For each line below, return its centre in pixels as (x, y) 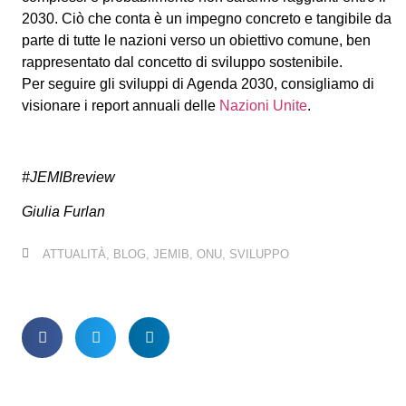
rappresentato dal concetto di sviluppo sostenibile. (182, 63)
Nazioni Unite (263, 106)
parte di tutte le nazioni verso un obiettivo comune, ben (196, 41)
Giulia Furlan (63, 212)
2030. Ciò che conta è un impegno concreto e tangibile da (207, 19)
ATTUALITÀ (74, 254)
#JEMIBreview (68, 177)
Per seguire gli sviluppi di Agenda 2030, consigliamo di (198, 84)
